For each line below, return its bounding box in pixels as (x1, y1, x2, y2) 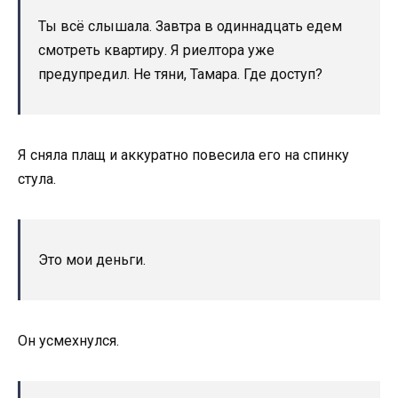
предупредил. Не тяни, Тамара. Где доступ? (38, 65, 322, 83)
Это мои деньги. (38, 251, 146, 268)
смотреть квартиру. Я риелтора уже (38, 41, 275, 59)
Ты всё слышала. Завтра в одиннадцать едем (38, 17, 342, 35)
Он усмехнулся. (18, 331, 119, 349)
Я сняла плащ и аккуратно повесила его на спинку (18, 146, 349, 163)
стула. (18, 170, 56, 187)
